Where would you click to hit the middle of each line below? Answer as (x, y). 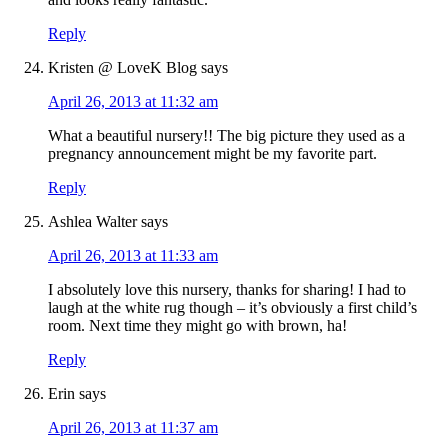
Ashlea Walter (92, 222)
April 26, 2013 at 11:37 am (133, 428)
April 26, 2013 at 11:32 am (133, 102)
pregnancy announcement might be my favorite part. (212, 154)
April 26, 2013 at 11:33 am (133, 256)
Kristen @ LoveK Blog (122, 68)
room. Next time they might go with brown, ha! (197, 326)
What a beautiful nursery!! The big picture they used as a (226, 136)
